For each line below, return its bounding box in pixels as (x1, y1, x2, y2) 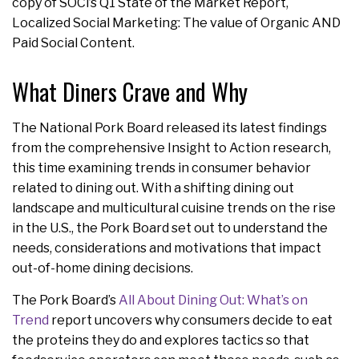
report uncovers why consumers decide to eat (49, 312, 333, 328)
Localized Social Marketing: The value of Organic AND (12, 14, 341, 30)
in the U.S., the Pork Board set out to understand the (12, 220, 328, 236)
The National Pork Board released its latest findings (12, 119, 327, 135)
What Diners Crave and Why (12, 74, 248, 108)
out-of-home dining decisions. (12, 260, 193, 276)
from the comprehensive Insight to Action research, (12, 139, 331, 155)
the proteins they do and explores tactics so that (12, 332, 309, 348)
